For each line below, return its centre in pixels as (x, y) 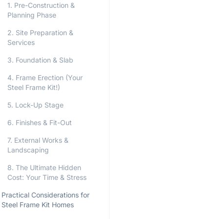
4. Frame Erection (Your (45, 77)
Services (21, 42)
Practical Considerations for (45, 195)
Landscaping (28, 150)
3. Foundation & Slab (40, 60)
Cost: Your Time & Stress (47, 177)
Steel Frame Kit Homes (38, 205)
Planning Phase (32, 15)
